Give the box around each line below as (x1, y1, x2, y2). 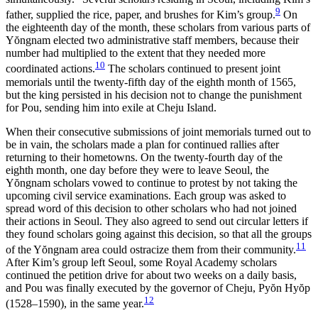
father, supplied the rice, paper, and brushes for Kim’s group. (6, 9, 275, 21)
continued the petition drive (6, 269, 131, 282)
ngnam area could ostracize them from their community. (48, 243, 296, 256)
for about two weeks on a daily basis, (131, 269, 297, 282)
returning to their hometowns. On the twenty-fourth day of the (6, 150, 283, 163)
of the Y (6, 243, 42, 256)
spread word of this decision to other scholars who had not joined (6, 202, 297, 214)
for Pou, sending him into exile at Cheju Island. (6, 101, 216, 114)
